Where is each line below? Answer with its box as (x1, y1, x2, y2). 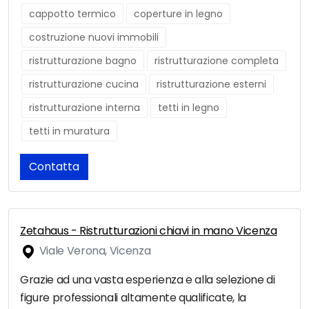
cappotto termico (29, 7, 116, 21)
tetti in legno (158, 101, 219, 115)
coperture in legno (134, 7, 223, 21)
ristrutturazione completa (154, 54, 279, 68)
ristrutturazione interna (29, 101, 140, 115)
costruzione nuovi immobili (29, 30, 159, 45)
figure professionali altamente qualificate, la (20, 290, 246, 306)
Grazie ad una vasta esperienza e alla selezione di (20, 272, 275, 288)
